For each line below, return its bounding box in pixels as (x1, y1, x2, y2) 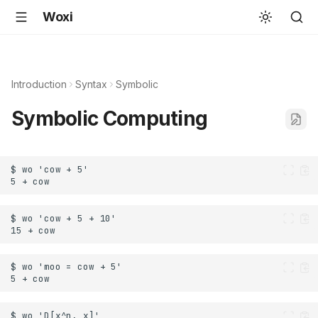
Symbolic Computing (11, 106, 208, 131)
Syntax (75, 78, 107, 90)
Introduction (11, 78, 67, 90)
